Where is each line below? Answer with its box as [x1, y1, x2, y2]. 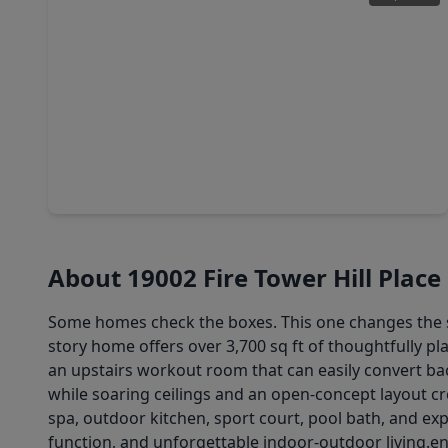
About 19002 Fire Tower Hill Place [48, 261, 441, 294]
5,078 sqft [185, 154, 251, 173]
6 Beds [64, 154, 109, 173]
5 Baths [122, 154, 172, 173]
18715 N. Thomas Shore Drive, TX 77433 [64, 178, 330, 197]
